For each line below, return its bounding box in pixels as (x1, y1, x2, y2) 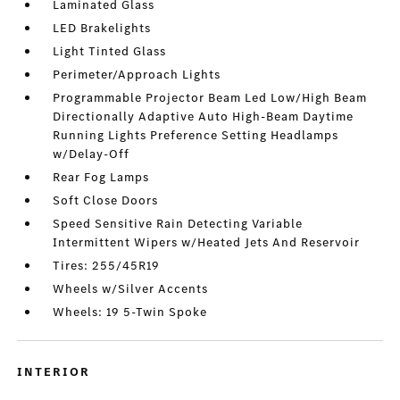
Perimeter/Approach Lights (53, 66, 221, 84)
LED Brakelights (53, 20, 152, 37)
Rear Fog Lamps (53, 169, 150, 187)
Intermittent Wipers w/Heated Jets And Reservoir (53, 234, 361, 252)
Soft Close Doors (53, 192, 159, 210)
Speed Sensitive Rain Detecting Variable (53, 215, 304, 233)
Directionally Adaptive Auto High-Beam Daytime (53, 108, 354, 126)
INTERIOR (17, 363, 91, 381)
